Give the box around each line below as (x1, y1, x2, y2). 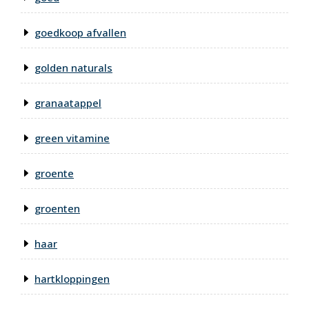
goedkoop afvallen (34, 26, 126, 40)
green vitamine (34, 131, 110, 146)
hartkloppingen (34, 272, 110, 286)
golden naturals (34, 61, 112, 75)
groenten (34, 201, 80, 216)
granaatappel (34, 96, 101, 110)
